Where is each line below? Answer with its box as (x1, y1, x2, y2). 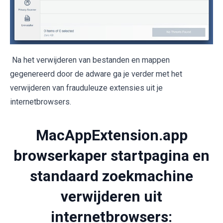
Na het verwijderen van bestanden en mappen (10, 55, 170, 65)
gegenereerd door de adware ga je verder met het (10, 69, 182, 79)
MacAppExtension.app (35, 126, 188, 144)
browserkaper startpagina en (13, 146, 210, 164)
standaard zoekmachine (30, 167, 193, 185)
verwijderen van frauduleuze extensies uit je (10, 83, 163, 93)
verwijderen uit (61, 187, 162, 205)
